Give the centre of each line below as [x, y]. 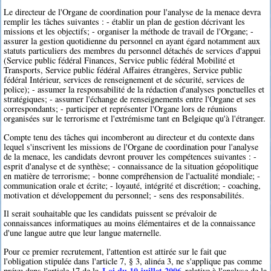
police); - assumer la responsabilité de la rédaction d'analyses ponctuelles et [134, 90]
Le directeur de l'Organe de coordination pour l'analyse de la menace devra [132, 12]
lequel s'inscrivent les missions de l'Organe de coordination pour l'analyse [131, 146]
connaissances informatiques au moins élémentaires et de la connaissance [130, 223]
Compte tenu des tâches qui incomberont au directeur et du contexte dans [129, 137]
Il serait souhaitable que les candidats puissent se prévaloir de [110, 214]
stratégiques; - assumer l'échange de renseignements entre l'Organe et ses [130, 99]
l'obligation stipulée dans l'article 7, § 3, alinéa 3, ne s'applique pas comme [133, 261]
